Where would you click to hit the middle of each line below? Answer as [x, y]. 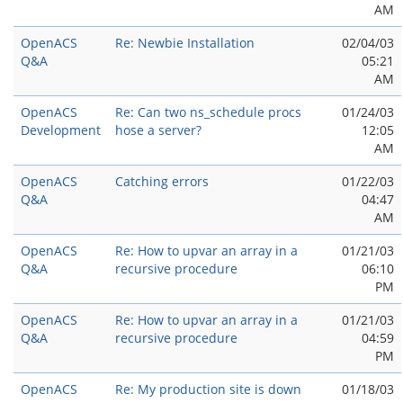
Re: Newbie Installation [185, 43]
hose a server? [158, 130]
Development [61, 130]
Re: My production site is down [208, 389]
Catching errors [162, 181]
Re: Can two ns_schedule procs [208, 112]
